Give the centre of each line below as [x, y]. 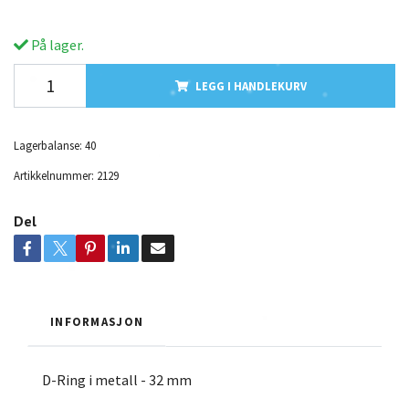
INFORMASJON [97, 321]
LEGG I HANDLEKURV [251, 85]
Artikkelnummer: [54, 175]
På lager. [56, 44]
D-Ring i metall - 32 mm [117, 379]
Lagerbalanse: [48, 145]
